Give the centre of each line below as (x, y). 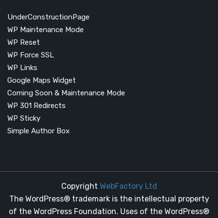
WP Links (22, 67)
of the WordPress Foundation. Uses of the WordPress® (109, 211)
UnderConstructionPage (48, 17)
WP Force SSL (31, 55)
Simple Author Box (38, 131)
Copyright (80, 186)
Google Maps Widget (42, 80)
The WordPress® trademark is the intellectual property (109, 199)
